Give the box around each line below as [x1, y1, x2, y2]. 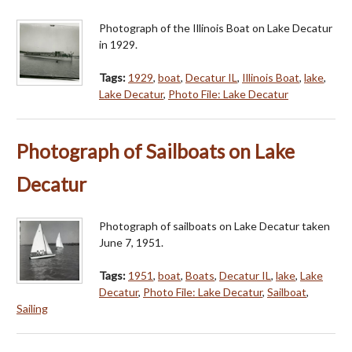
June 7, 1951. [99, 235, 163, 249]
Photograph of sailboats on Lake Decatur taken [99, 218, 330, 233]
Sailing [16, 301, 48, 315]
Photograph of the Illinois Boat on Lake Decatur [99, 20, 332, 35]
